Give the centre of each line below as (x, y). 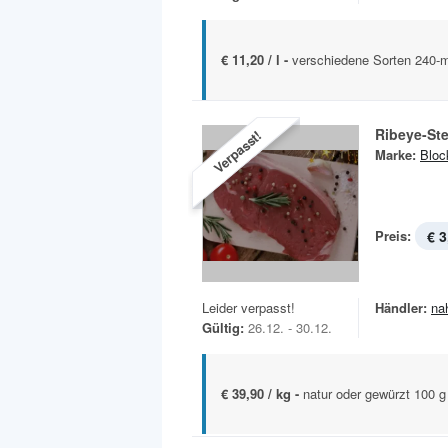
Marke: (395, 154)
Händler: (401, 307)
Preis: (393, 235)
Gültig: (223, 327)
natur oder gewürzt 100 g (374, 393)
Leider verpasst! (248, 307)
